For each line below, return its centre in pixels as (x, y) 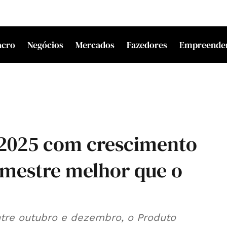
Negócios (46, 45)
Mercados (95, 45)
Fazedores (147, 45)
